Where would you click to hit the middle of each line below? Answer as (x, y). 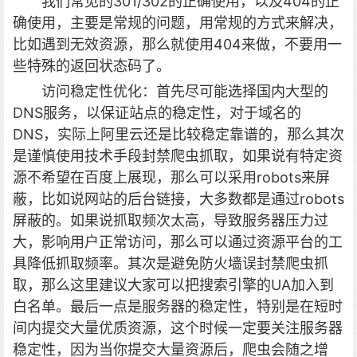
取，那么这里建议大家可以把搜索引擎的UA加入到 (173, 285)
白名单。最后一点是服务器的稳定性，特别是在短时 (178, 306)
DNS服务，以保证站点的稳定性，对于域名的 (157, 113)
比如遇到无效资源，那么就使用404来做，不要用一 (177, 44)
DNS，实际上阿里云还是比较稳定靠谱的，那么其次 (178, 134)
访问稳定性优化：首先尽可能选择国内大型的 (185, 91)
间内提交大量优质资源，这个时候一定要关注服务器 (178, 328)
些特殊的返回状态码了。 (92, 66)
